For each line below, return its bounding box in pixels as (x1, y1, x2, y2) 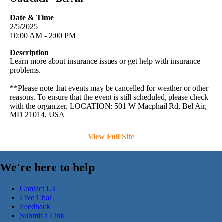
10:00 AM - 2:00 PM (10, 31, 76, 40)
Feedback (20, 202, 50, 211)
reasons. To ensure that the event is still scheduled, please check (10, 93, 208, 102)
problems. (10, 66, 41, 75)
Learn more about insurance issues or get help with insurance (10, 57, 200, 66)
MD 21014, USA (10, 111, 65, 119)
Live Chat (20, 193, 51, 202)
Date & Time (10, 13, 54, 22)
